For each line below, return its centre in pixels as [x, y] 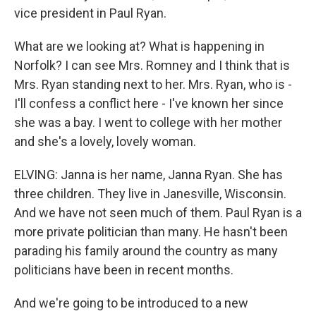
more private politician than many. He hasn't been [151, 232]
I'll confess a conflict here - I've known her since [149, 103]
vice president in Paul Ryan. [90, 13]
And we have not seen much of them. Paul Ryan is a [158, 213]
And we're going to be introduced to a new [131, 303]
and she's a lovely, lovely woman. [105, 141]
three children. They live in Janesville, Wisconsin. [150, 194]
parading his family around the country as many [146, 251]
